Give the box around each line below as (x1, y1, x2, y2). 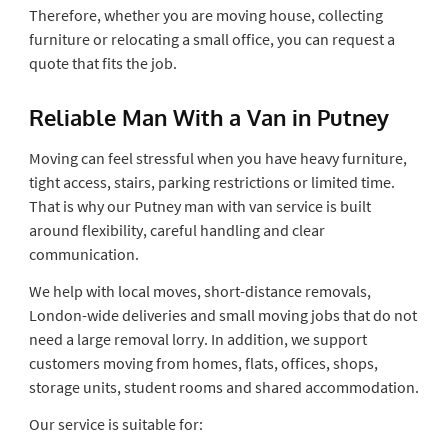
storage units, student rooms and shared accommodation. (28, 376, 419, 397)
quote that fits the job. (28, 52, 177, 73)
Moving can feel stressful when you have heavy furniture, (28, 147, 407, 168)
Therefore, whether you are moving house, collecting (28, 4, 383, 25)
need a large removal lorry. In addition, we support (28, 328, 367, 349)
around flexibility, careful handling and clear (28, 219, 325, 240)
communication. (28, 243, 139, 264)
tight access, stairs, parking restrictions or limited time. (28, 171, 395, 192)
